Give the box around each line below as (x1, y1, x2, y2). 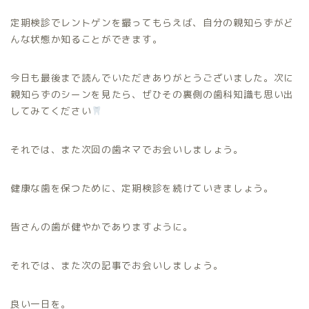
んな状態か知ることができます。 (10, 32, 163, 46)
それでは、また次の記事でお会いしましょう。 (10, 258, 223, 272)
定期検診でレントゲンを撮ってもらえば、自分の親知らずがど (10, 15, 295, 29)
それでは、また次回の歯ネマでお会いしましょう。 (10, 142, 243, 156)
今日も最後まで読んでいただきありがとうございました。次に (10, 70, 295, 84)
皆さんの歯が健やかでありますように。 (10, 219, 193, 233)
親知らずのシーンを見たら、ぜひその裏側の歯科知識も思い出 (10, 87, 295, 101)
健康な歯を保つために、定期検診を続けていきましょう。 (10, 181, 274, 195)
